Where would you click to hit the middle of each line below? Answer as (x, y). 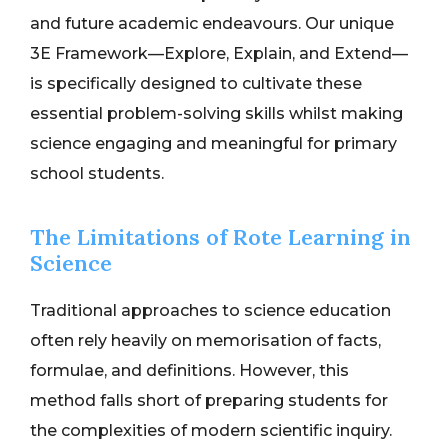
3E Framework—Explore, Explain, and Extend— (219, 54)
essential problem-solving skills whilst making (216, 114)
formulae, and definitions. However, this (189, 371)
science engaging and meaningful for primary (213, 144)
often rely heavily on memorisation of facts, (205, 341)
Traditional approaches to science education (210, 311)
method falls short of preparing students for (209, 401)
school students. (97, 174)
